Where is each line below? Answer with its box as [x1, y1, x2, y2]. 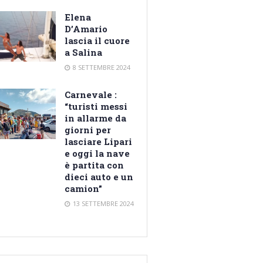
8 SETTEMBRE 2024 [71, 63, 131, 72]
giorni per [65, 124, 112, 136]
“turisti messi [65, 100, 128, 113]
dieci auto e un [65, 171, 134, 183]
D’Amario [65, 23, 108, 35]
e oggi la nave [65, 147, 130, 160]
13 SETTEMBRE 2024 [71, 199, 134, 208]
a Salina [65, 46, 103, 59]
